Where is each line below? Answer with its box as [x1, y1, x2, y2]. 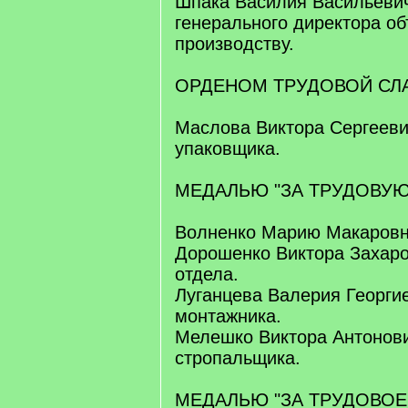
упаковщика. [175, 138, 280, 158]
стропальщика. [175, 348, 301, 368]
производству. [175, 34, 294, 54]
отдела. [175, 264, 239, 284]
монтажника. [175, 306, 281, 326]
